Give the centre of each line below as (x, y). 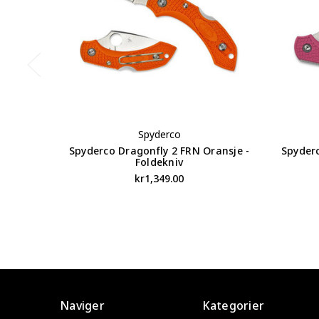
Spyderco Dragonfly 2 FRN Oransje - (159, 150)
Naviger (82, 305)
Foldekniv (159, 162)
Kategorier (233, 305)
